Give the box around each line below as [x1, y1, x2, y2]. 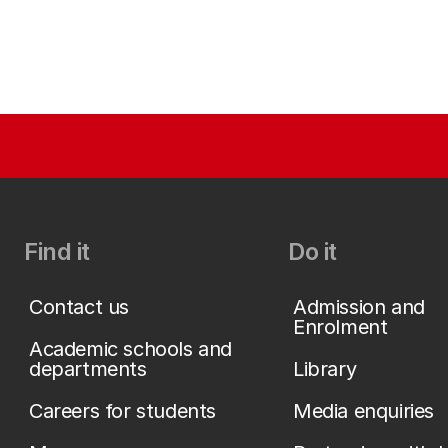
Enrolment [293, 315, 388, 339]
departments [29, 357, 147, 381]
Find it [24, 237, 90, 266]
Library [293, 357, 357, 381]
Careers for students [29, 399, 216, 423]
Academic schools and [29, 337, 233, 361]
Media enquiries [293, 399, 434, 423]
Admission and [293, 295, 425, 319]
